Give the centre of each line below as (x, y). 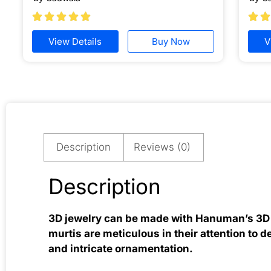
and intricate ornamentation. (121, 248)
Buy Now (171, 42)
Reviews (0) (162, 147)
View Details (75, 42)
